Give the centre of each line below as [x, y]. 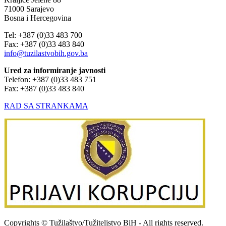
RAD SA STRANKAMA [46, 106]
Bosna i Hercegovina [38, 18]
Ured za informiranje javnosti [55, 71]
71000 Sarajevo [29, 9]
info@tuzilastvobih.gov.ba [46, 53]
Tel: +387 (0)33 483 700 [44, 35]
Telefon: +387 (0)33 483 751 [50, 80]
